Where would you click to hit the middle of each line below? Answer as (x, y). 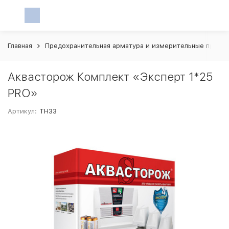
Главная (20, 46)
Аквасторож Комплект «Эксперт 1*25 (110, 77)
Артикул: (22, 111)
